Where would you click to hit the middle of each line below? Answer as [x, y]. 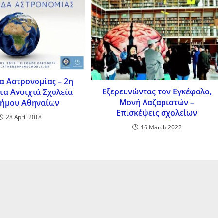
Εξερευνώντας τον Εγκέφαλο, [157, 92]
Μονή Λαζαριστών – [157, 102]
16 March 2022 [161, 127]
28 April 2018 [24, 117]
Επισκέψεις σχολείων [157, 113]
